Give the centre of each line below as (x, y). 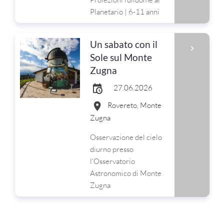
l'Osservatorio (112, 161)
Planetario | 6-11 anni (125, 12)
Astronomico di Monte (126, 173)
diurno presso (112, 149)
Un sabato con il (124, 44)
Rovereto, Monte (134, 105)
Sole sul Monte (121, 57)
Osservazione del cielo (126, 137)
